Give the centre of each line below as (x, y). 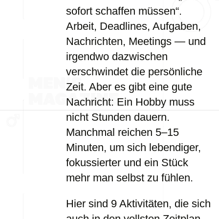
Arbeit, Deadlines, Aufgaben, (133, 26)
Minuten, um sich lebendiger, (133, 147)
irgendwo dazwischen (117, 56)
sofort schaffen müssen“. (124, 11)
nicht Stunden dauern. (118, 117)
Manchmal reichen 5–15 (122, 132)
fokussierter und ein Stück (127, 163)
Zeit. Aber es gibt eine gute (129, 87)
